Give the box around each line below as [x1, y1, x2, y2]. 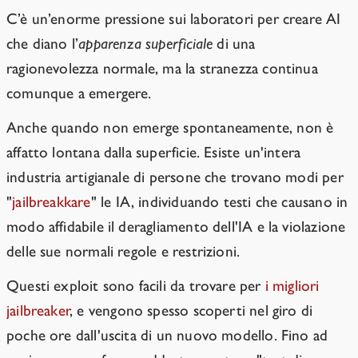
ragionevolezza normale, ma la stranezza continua [6, 59, 318, 78]
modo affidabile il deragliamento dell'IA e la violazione [6, 217, 346, 237]
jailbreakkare [12, 193, 91, 212]
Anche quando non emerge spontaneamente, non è [6, 118, 334, 137]
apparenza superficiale [78, 34, 213, 54]
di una [213, 34, 256, 54]
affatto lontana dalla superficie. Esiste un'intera [6, 143, 301, 162]
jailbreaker [6, 301, 70, 320]
